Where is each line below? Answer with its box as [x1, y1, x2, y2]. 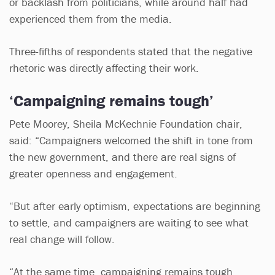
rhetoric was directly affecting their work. [9, 60, 199, 75]
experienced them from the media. [9, 11, 175, 26]
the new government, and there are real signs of [9, 149, 236, 164]
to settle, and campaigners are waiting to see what [9, 215, 249, 230]
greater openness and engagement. [9, 166, 177, 180]
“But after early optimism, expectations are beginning [9, 198, 260, 213]
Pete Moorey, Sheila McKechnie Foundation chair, [9, 116, 242, 131]
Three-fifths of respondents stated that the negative [9, 44, 252, 58]
